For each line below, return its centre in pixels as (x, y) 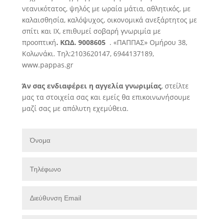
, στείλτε (175, 86)
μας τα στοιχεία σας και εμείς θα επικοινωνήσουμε (106, 97)
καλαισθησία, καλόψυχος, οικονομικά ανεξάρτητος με (109, 20)
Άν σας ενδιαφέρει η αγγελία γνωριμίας (91, 86)
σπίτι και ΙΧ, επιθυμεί (56, 31)
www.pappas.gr (47, 65)
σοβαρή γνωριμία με (126, 31)
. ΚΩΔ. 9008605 (82, 42)
